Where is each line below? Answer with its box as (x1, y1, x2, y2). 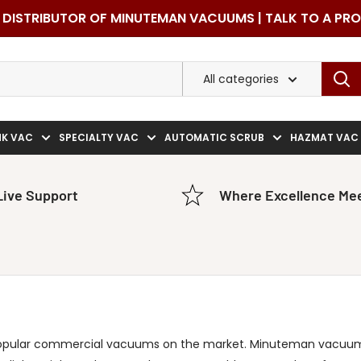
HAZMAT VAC (290, 130, 359, 144)
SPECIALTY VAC (59, 130, 139, 144)
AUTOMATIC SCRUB (164, 130, 264, 144)
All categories (203, 70, 279, 87)
